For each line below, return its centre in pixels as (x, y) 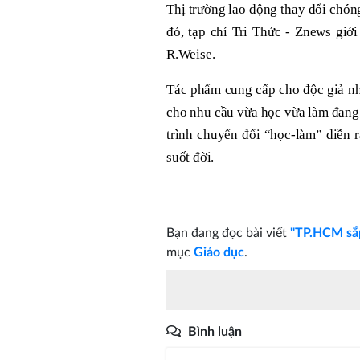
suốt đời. (190, 157)
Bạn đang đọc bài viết (228, 233)
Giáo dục (219, 252)
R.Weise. (191, 54)
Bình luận (215, 331)
